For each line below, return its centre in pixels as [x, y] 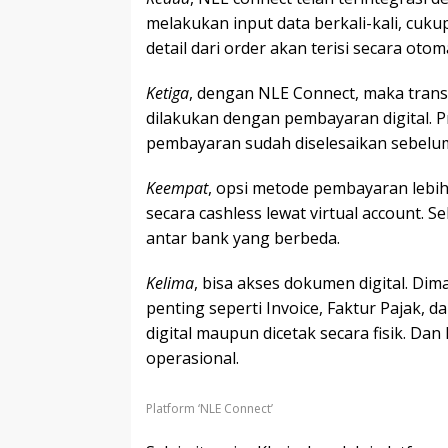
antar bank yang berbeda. [243, 238]
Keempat [177, 188]
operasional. [192, 358]
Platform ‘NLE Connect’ [209, 408]
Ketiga [167, 93]
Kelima [170, 283]
